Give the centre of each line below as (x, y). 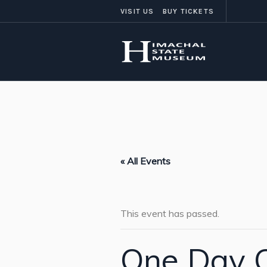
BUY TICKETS (188, 11)
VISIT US (137, 11)
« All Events (145, 161)
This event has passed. (170, 213)
